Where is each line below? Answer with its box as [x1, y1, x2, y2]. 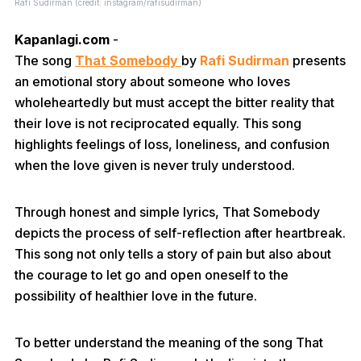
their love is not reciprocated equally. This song [15, 115, 301, 131]
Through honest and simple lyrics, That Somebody [15, 204, 320, 220]
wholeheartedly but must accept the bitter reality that [15, 94, 334, 110]
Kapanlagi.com [15, 31, 110, 48]
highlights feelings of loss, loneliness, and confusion [15, 136, 330, 152]
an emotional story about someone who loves [15, 73, 290, 89]
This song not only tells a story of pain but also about [15, 246, 331, 262]
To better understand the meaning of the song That [15, 334, 323, 351]
